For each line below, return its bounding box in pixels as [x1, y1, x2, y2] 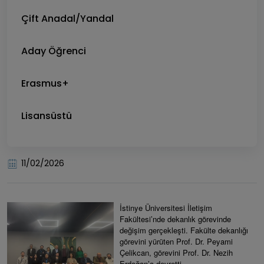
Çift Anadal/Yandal [21, 12, 114, 25]
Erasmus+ [21, 77, 69, 90]
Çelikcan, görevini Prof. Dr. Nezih [119, 247, 233, 258]
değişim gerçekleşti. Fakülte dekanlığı [119, 225, 248, 236]
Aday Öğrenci [21, 44, 86, 58]
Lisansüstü [21, 109, 72, 123]
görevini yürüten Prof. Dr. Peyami [119, 236, 233, 247]
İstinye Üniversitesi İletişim [119, 202, 212, 213]
